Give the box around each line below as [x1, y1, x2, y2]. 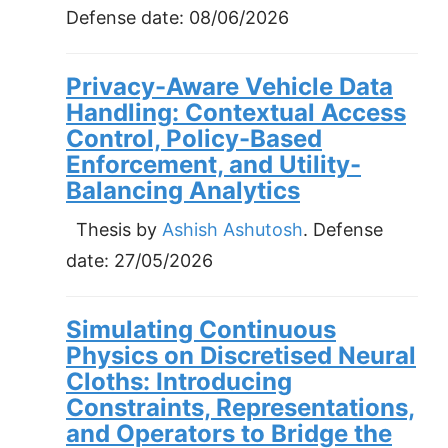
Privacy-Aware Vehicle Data [66, 71, 393, 101]
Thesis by [66, 218, 162, 240]
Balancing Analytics [66, 175, 300, 205]
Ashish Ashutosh [162, 218, 303, 240]
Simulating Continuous [66, 314, 336, 344]
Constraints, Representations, [66, 392, 415, 422]
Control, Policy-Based [66, 123, 322, 153]
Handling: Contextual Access [66, 97, 406, 127]
